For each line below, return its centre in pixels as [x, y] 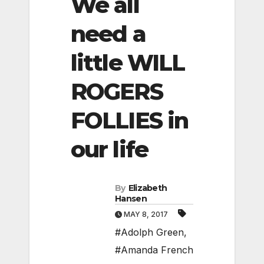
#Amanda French [154, 250]
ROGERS [117, 91]
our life [109, 149]
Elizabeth [148, 188]
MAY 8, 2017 [146, 214]
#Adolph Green [149, 232]
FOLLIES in [130, 120]
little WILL [128, 62]
